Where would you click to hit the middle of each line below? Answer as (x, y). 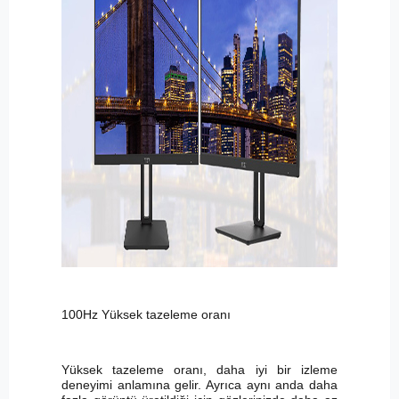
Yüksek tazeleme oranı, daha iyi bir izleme (199, 370)
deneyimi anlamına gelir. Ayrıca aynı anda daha (199, 385)
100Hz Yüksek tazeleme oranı (146, 315)
